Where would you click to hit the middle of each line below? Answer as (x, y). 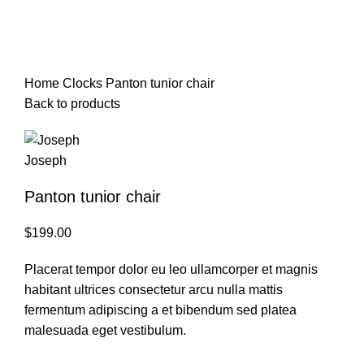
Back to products (72, 104)
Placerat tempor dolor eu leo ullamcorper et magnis (171, 270)
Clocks (84, 84)
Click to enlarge (108, 45)
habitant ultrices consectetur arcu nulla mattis (154, 290)
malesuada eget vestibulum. (105, 331)
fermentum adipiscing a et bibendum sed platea (160, 310)
